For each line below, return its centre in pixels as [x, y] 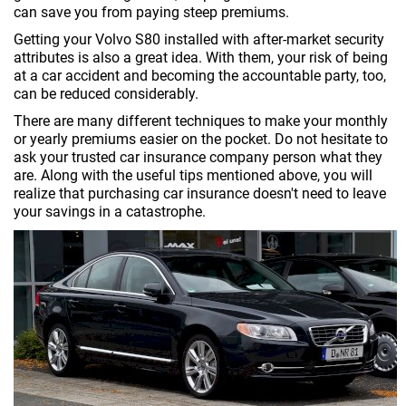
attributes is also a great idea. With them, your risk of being [201, 58]
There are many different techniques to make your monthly [201, 121]
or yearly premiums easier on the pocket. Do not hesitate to [201, 139]
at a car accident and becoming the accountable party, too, [200, 76]
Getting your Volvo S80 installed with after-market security [199, 39]
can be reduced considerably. [106, 94]
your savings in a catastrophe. [110, 212]
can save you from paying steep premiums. [151, 12]
